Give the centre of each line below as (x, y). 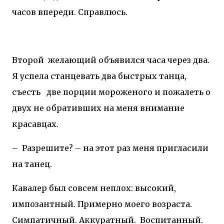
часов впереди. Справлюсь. (70, 12)
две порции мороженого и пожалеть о (128, 92)
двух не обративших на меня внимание (98, 108)
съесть (27, 92)
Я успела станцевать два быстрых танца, (99, 76)
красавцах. (35, 124)
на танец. (32, 164)
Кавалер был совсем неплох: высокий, (94, 188)
